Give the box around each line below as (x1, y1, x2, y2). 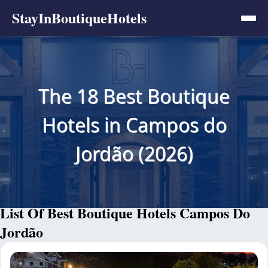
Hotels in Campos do (41, 111, 227, 138)
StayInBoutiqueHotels (12, 7, 147, 28)
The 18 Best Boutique (38, 83, 230, 109)
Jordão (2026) (75, 140, 193, 166)
